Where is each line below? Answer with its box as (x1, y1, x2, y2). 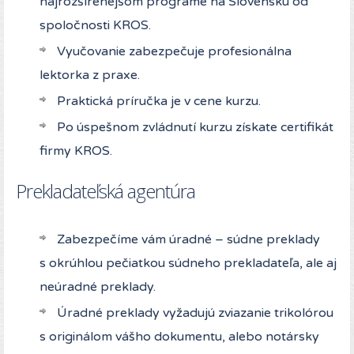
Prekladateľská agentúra (16, 178, 195, 205)
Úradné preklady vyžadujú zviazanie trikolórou (57, 305, 333, 322)
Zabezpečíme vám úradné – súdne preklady (57, 232, 320, 248)
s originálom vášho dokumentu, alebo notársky (40, 329, 319, 345)
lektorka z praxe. (40, 67, 140, 84)
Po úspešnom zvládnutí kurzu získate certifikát (57, 119, 333, 136)
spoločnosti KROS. (40, 17, 151, 34)
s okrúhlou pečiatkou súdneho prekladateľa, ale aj (40, 255, 337, 272)
